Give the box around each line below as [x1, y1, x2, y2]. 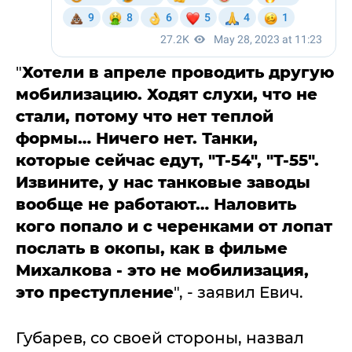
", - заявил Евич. [174, 282, 303, 302]
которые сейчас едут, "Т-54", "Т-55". [16, 150, 319, 170]
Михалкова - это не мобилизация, [16, 260, 309, 280]
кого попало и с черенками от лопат [16, 216, 332, 236]
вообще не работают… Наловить [16, 194, 296, 214]
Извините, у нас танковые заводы [16, 172, 310, 192]
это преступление [16, 282, 174, 302]
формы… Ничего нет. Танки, [16, 128, 258, 148]
